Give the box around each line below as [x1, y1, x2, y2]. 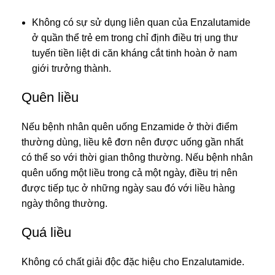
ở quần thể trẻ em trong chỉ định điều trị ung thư [32, 32, 238, 43]
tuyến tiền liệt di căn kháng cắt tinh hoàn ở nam [32, 47, 237, 58]
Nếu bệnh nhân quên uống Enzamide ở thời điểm [21, 121, 238, 132]
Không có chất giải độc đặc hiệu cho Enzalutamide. [21, 256, 244, 267]
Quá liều [21, 224, 71, 240]
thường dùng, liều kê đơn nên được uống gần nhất [21, 136, 243, 147]
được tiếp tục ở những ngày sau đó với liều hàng [21, 182, 235, 193]
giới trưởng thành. [32, 63, 111, 74]
